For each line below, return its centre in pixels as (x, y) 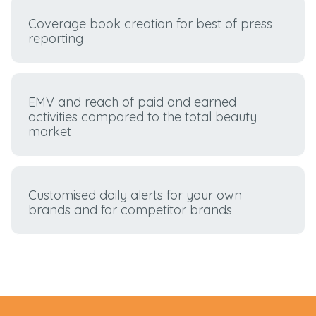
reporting (56, 39)
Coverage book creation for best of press (151, 24)
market (50, 132)
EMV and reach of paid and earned (133, 102)
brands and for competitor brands (130, 210)
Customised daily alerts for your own (135, 195)
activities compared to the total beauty (143, 117)
